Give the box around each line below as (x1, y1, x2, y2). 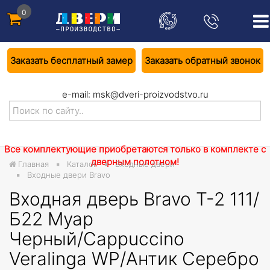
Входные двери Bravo (27, 170, 110, 180)
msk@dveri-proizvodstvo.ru (92, 89, 209, 100)
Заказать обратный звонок (144, 55, 260, 66)
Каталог (67, 159, 97, 169)
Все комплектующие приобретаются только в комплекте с (4, 143, 266, 155)
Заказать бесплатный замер (10, 55, 133, 66)
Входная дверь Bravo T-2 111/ (9, 188, 259, 210)
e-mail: (61, 89, 90, 100)
